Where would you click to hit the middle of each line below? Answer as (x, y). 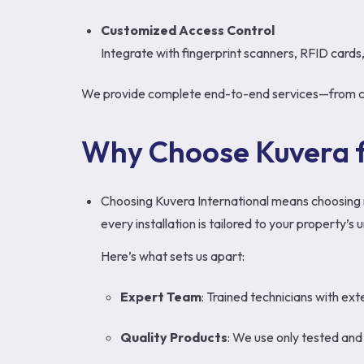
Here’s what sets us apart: (173, 256)
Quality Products (174, 337)
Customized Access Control (188, 30)
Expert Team (161, 297)
